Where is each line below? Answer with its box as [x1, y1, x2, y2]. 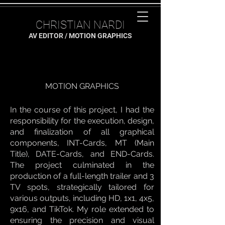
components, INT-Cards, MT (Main [10, 138, 154, 148]
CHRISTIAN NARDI [36, 19, 125, 31]
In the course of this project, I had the [10, 105, 154, 115]
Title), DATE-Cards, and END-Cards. [10, 149, 154, 159]
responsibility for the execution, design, [10, 116, 154, 126]
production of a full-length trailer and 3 [10, 171, 154, 181]
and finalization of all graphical [10, 127, 154, 137]
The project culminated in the [10, 160, 154, 170]
